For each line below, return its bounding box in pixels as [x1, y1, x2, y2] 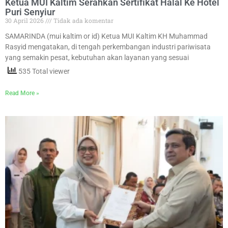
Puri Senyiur [5, 6, 55, 17]
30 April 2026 [5, 16, 45, 24]
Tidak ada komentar [52, 16, 113, 24]
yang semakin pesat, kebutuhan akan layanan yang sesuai [5, 53, 189, 62]
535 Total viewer [17, 67, 70, 75]
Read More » [5, 89, 39, 97]
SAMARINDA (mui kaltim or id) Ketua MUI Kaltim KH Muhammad [5, 32, 208, 40]
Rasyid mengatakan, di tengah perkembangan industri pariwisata [5, 42, 211, 51]
